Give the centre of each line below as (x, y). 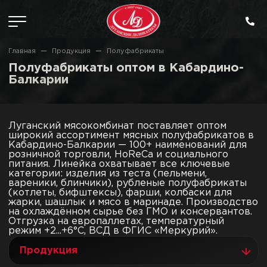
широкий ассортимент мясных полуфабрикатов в (131, 136)
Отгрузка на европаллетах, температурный (116, 221)
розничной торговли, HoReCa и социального (118, 155)
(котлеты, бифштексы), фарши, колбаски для (120, 193)
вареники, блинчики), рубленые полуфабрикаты (128, 183)
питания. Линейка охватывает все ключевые (119, 164)
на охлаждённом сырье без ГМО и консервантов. (130, 212)
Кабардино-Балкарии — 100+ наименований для (128, 145)
